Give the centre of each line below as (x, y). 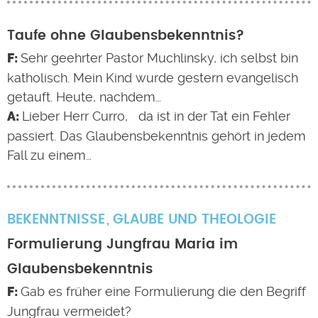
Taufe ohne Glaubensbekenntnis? (126, 36)
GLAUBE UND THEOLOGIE (194, 220)
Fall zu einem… (49, 155)
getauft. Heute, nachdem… (84, 97)
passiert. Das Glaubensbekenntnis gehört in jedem (157, 136)
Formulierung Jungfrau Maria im (122, 245)
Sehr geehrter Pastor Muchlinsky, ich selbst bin (159, 58)
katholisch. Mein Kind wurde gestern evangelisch (153, 78)
